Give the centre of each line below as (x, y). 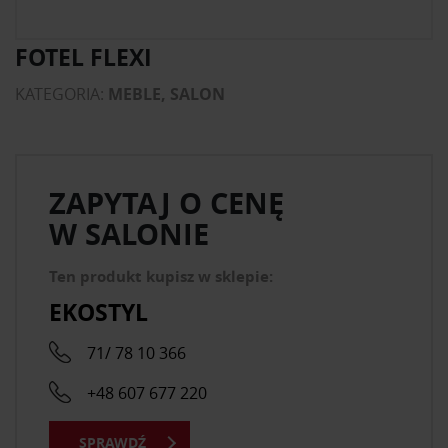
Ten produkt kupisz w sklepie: (161, 276)
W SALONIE (129, 234)
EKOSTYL (98, 311)
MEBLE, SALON (166, 94)
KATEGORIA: (61, 94)
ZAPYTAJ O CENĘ (166, 203)
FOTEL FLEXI (83, 57)
